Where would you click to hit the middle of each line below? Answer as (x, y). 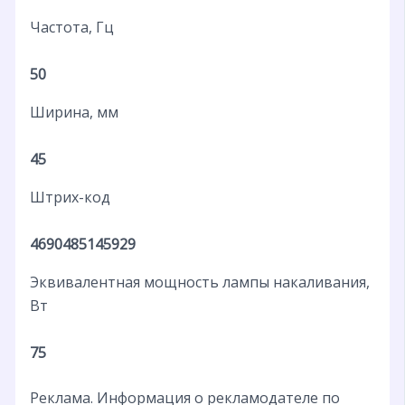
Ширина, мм (74, 112)
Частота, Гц (71, 27)
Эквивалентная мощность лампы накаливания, (199, 282)
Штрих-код (70, 197)
